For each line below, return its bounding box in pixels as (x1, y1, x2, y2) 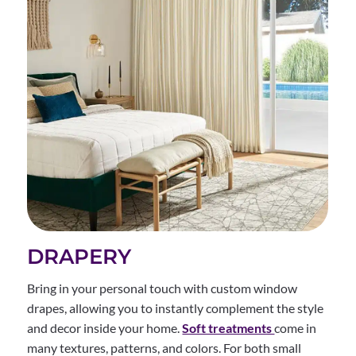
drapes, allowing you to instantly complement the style (27, 300, 324, 315)
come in (274, 319, 317, 335)
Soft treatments (182, 319, 275, 335)
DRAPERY (27, 243, 132, 269)
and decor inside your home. (27, 319, 183, 335)
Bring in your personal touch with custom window (27, 280, 298, 296)
